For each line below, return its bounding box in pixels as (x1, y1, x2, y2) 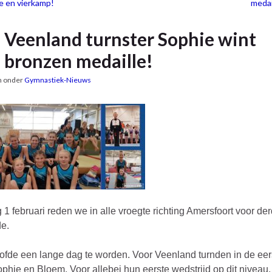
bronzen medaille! (4, 50, 153, 72)
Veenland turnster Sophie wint (4, 28, 256, 50)
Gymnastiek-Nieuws (24, 75, 91, 85)
